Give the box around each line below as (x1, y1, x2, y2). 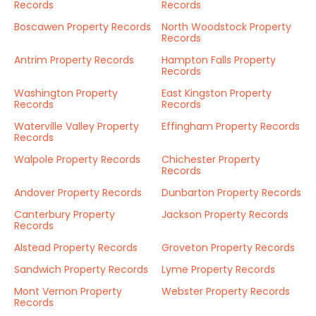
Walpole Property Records (14, 152, 140, 166)
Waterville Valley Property (14, 119, 139, 133)
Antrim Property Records (14, 53, 134, 67)
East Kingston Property (162, 86, 272, 100)
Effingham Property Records (162, 119, 300, 133)
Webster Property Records (162, 284, 290, 298)
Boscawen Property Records (14, 20, 151, 34)
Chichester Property (162, 152, 260, 166)
